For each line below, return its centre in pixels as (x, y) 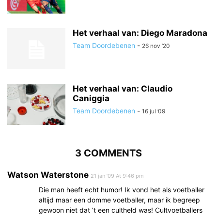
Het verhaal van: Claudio (123, 88)
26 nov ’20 (156, 46)
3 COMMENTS (108, 153)
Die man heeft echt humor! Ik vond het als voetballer (122, 189)
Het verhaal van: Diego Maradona (140, 33)
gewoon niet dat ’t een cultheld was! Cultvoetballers (121, 210)
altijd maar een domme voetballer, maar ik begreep (119, 200)
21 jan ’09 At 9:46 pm (117, 176)
